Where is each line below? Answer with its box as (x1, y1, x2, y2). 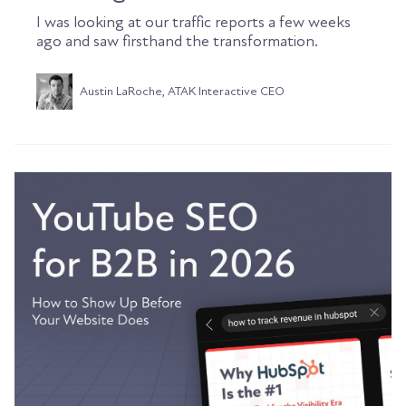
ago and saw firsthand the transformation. (36, 32, 318, 52)
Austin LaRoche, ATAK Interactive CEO (80, 83, 285, 100)
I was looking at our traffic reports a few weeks (36, 13, 351, 33)
